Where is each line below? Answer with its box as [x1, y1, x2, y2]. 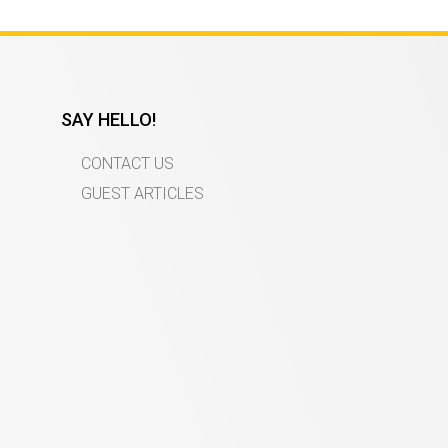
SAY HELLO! [61, 108, 156, 130]
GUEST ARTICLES [81, 183, 204, 203]
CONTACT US [81, 153, 174, 173]
